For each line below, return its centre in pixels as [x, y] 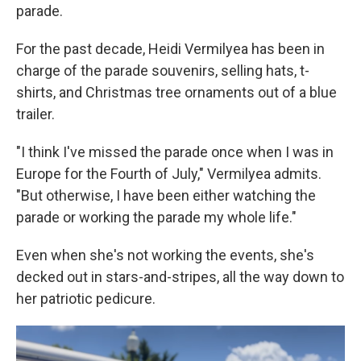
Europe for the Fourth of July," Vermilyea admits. [169, 174]
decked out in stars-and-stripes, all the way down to [180, 277]
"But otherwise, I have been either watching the [166, 196]
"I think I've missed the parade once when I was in [175, 152]
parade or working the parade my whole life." [156, 218]
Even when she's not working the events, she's [165, 255]
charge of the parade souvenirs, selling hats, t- [163, 71]
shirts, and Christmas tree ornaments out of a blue [176, 93]
